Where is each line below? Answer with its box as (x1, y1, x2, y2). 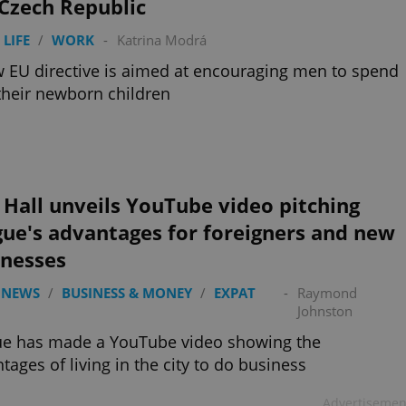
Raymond (296, 284, 357, 302)
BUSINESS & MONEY (62, 284, 192, 302)
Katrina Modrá (117, 31, 207, 49)
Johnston (296, 302, 353, 320)
